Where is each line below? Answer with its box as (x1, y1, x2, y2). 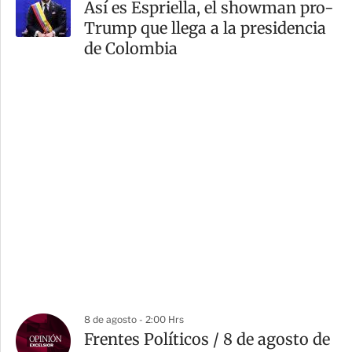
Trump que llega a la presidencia (84, 17, 326, 38)
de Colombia (84, 38, 178, 58)
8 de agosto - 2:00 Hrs (84, 313, 184, 325)
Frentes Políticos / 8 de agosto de (84, 328, 330, 349)
